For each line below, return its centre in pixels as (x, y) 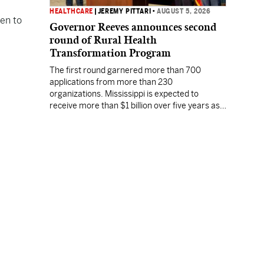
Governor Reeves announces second (133, 27)
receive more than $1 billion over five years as (135, 105)
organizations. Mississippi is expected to (124, 94)
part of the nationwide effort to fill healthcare (133, 117)
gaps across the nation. (93, 129)
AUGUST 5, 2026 (184, 11)
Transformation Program (110, 53)
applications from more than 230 (111, 82)
